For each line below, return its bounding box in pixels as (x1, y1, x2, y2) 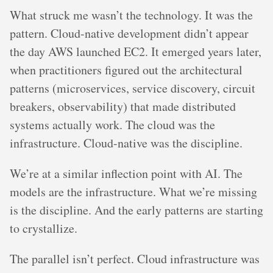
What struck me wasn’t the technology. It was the (10, 6, 253, 23)
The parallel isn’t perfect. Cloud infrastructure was (10, 250, 260, 267)
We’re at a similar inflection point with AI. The (10, 165, 243, 182)
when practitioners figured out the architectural (10, 61, 243, 78)
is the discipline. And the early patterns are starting (10, 201, 263, 218)
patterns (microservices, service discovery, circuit (10, 79, 255, 96)
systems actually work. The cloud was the (10, 116, 215, 133)
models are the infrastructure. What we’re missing (10, 183, 257, 200)
